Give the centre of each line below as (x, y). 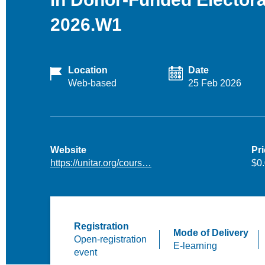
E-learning (195, 246)
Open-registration (110, 239)
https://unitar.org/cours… (101, 163)
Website (68, 150)
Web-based (92, 83)
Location (88, 70)
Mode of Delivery (211, 233)
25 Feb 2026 (215, 83)
